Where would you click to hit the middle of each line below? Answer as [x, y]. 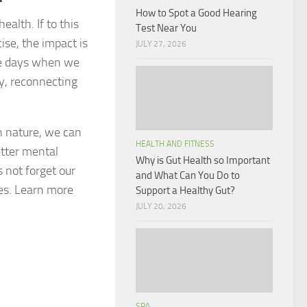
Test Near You [166, 28]
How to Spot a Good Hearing [196, 13]
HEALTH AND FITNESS [175, 144]
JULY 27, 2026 [161, 44]
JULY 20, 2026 [161, 206]
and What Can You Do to [188, 175]
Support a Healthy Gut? [185, 190]
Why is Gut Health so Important [203, 160]
